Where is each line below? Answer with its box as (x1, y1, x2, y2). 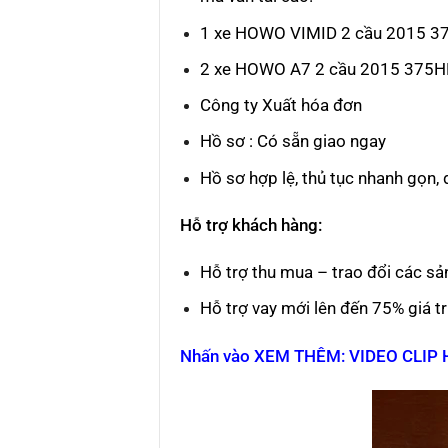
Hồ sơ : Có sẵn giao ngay (200, 131, 387, 152)
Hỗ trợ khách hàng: (180, 214, 322, 235)
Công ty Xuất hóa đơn (200, 95, 363, 116)
